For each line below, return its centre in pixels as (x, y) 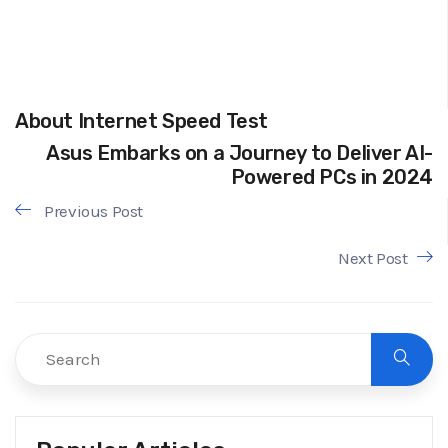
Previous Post (92, 210)
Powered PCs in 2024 (331, 177)
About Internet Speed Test (141, 120)
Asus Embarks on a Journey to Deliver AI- (239, 153)
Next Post (372, 257)
